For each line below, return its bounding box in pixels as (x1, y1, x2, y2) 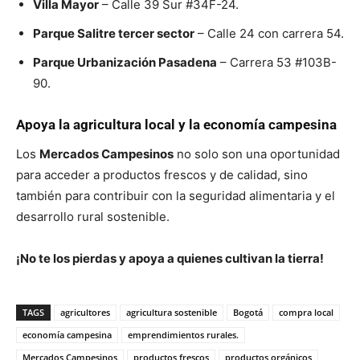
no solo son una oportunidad (174, 146, 340, 162)
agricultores (60, 306, 110, 318)
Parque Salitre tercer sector (33, 26, 194, 41)
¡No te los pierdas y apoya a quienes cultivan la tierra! (16, 251, 324, 266)
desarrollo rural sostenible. (16, 209, 170, 224)
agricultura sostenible (126, 306, 217, 318)
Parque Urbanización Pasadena (33, 55, 217, 70)
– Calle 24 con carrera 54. (194, 26, 344, 41)
